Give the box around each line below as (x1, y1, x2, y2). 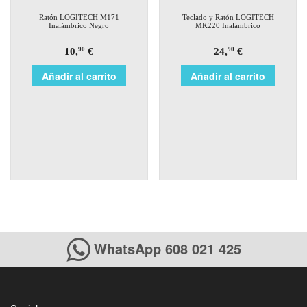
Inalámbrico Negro (49, 21, 110, 29)
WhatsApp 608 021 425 (89, 238, 241, 258)
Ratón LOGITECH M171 (38, 12, 119, 21)
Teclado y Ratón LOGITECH (182, 12, 274, 21)
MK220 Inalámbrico (195, 21, 261, 29)
